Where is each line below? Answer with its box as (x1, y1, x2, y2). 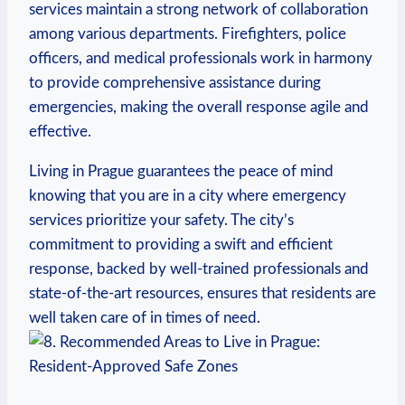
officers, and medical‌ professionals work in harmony (29, 50, 372, 66)
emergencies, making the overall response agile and (29, 99, 369, 115)
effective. (29, 123, 91, 139)
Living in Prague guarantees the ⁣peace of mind (29, 163, 334, 179)
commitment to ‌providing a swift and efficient (29, 236, 333, 252)
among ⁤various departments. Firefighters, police (29, 25, 346, 42)
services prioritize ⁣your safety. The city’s (29, 212, 294, 228)
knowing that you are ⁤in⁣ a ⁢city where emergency (29, 187, 346, 203)
